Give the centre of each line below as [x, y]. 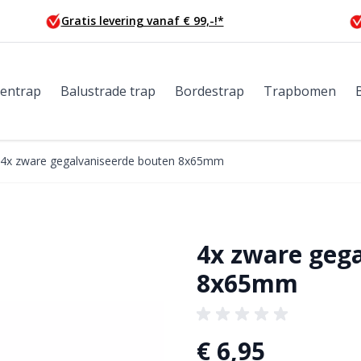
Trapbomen [299, 91]
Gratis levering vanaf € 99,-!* [142, 21]
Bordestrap [209, 91]
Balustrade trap [108, 91]
